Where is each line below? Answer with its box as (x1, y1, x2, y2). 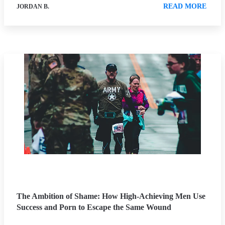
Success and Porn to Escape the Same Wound (17, 203, 171, 212)
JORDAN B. (17, 3, 49, 11)
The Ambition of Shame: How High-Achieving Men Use (17, 192, 205, 201)
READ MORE (163, 3, 206, 11)
